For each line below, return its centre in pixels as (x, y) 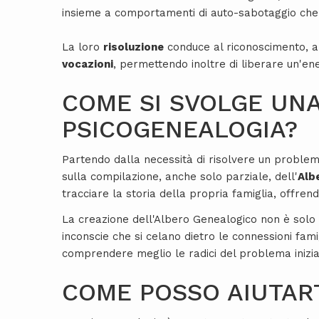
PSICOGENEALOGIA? (180, 129)
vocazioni (88, 64)
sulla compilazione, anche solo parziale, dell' (180, 177)
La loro (83, 47)
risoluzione (134, 47)
